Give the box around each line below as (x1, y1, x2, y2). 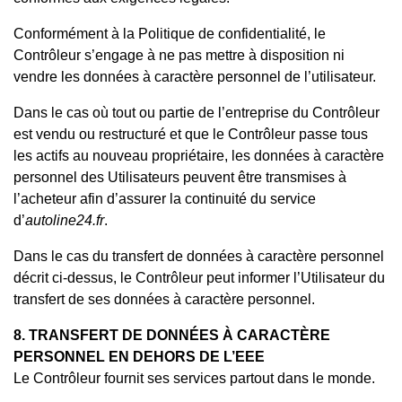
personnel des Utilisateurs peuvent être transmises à (13, 169, 346, 185)
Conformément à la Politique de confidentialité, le (13, 25, 326, 41)
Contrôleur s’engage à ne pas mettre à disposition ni (13, 47, 345, 63)
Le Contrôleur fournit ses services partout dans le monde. (13, 370, 375, 386)
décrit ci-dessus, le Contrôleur (13, 269, 206, 285)
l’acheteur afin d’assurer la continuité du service (13, 190, 316, 206)
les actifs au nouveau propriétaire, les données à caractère (13, 147, 384, 163)
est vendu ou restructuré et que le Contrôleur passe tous (13, 126, 368, 142)
